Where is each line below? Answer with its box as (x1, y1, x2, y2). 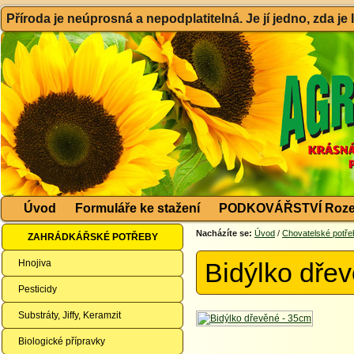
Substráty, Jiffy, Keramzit (18, 310, 121, 321)
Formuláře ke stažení (75, 201, 200, 215)
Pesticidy (18, 284, 57, 295)
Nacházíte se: (196, 228, 252, 238)
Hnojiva (18, 258, 51, 269)
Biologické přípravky (18, 336, 105, 347)
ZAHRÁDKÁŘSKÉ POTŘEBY (27, 232, 158, 243)
